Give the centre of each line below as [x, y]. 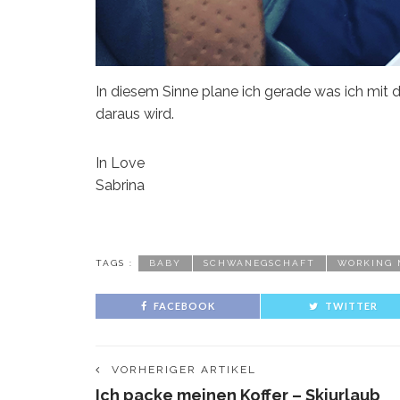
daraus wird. [135, 113]
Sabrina [120, 185]
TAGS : [114, 262]
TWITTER [351, 305]
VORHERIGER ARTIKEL [184, 369]
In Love [120, 162]
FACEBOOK [184, 305]
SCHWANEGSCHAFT [259, 262]
